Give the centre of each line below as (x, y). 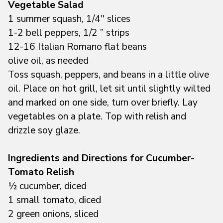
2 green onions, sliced (53, 214)
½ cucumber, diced (47, 186)
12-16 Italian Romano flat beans (77, 47)
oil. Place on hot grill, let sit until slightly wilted (109, 88)
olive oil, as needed (48, 60)
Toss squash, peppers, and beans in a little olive (109, 74)
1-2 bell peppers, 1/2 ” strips (69, 33)
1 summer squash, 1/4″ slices (69, 19)
